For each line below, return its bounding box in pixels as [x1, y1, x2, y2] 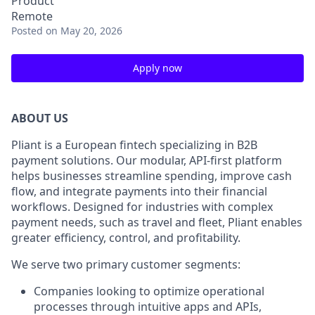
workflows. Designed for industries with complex [11, 199, 273, 214]
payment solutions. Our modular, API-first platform [11, 153, 282, 168]
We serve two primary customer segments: [11, 257, 240, 272]
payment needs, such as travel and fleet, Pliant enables [11, 214, 302, 230]
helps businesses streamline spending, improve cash [11, 168, 292, 184]
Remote [11, 8, 53, 24]
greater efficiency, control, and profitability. [11, 230, 240, 245]
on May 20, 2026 [46, 24, 122, 37]
